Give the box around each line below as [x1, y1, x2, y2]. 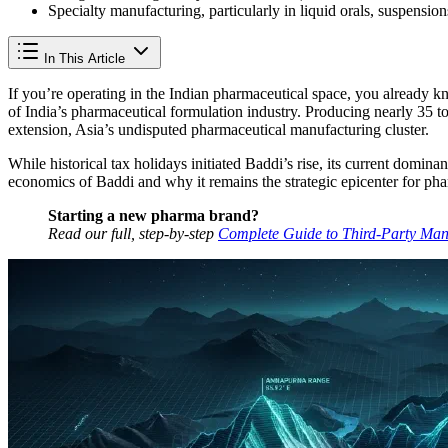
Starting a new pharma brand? [48, 207, 259, 225]
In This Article [40, 51, 129, 67]
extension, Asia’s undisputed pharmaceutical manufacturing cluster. [8, 121, 429, 139]
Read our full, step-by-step [48, 225, 218, 243]
